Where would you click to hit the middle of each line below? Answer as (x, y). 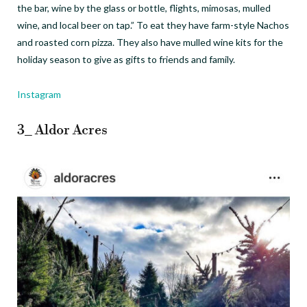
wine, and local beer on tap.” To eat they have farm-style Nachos (153, 25)
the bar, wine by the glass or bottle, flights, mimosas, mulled (144, 8)
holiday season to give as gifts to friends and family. (126, 59)
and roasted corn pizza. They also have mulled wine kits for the (150, 42)
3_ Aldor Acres (62, 130)
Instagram (39, 94)
